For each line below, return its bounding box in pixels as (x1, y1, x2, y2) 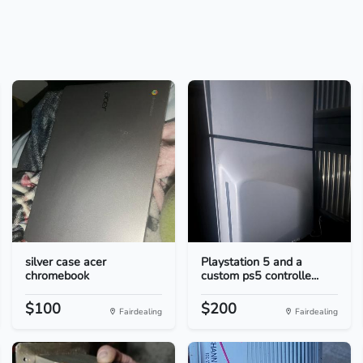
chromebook (24, 267, 89, 284)
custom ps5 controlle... (200, 267, 318, 284)
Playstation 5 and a (200, 254, 302, 270)
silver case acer (24, 254, 106, 270)
